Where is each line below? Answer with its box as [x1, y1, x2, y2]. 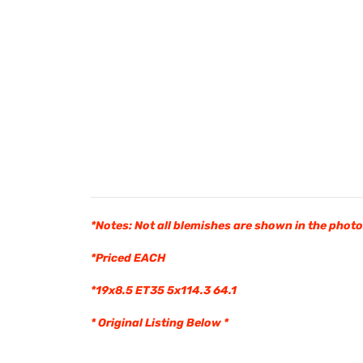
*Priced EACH [91, 251, 165, 266]
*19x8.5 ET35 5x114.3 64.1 [91, 284, 237, 298]
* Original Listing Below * [91, 316, 228, 331]
